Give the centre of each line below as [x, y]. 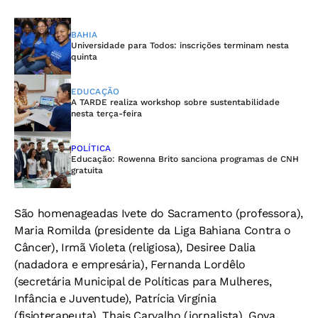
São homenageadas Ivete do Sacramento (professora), [159, 213]
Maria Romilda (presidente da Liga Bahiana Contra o [153, 230]
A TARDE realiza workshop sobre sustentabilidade [175, 102]
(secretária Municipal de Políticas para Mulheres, [143, 281]
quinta [84, 56]
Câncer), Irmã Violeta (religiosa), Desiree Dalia [135, 247]
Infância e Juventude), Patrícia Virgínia [115, 298]
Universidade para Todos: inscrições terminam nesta [180, 45]
